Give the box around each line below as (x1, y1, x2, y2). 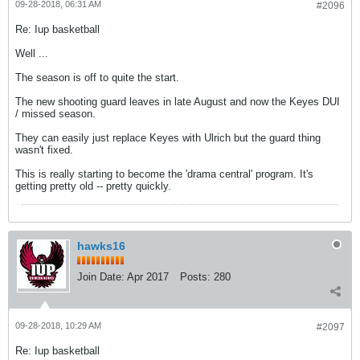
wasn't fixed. (15, 144, 73, 156)
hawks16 (77, 239, 125, 252)
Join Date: (77, 271, 125, 283)
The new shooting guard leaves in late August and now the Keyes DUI (15, 96, 340, 108)
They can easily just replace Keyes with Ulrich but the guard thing (15, 132, 321, 144)
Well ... (15, 47, 48, 59)
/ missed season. (15, 108, 96, 120)
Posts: (180, 271, 211, 283)
